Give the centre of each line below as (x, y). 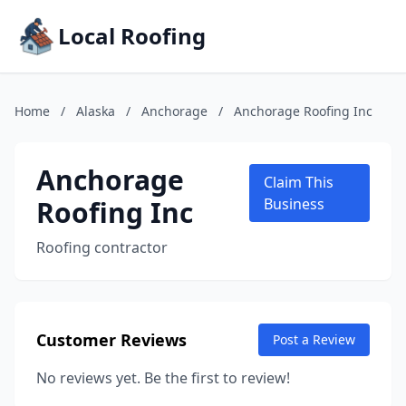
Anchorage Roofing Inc (303, 111)
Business (294, 204)
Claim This (298, 182)
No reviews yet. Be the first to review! (163, 378)
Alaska (96, 111)
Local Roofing (132, 36)
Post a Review (314, 339)
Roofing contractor (102, 247)
